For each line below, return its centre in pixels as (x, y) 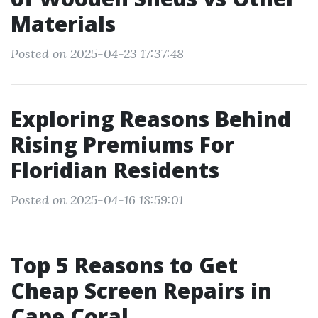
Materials (63, 24)
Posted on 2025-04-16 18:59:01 (97, 200)
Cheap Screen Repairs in (141, 291)
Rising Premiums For (122, 144)
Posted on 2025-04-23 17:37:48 (97, 54)
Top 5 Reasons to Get (124, 265)
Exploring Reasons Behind (151, 119)
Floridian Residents (115, 170)
